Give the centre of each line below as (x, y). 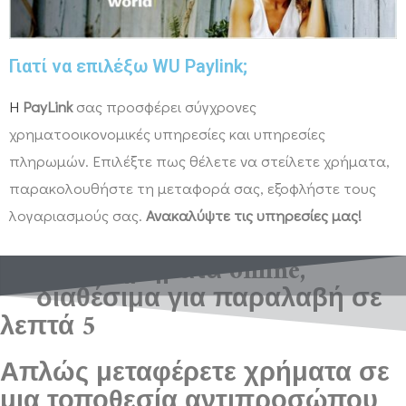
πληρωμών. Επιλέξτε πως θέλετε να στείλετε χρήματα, (199, 161)
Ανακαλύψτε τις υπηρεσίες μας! (254, 216)
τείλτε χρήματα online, (171, 272)
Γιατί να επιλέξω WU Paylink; (128, 67)
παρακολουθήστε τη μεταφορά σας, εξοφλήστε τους (193, 188)
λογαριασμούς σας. (77, 216)
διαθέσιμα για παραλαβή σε (209, 300)
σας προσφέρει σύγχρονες (164, 107)
